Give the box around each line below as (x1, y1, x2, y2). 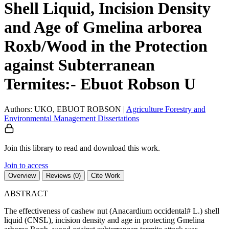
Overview (8, 171, 36, 179)
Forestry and (165, 104, 205, 113)
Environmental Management (4, 113, 98, 123)
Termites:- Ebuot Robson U (4, 75, 196, 94)
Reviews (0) (46, 171, 81, 179)
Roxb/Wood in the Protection (4, 37, 208, 56)
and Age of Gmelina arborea (4, 18, 202, 37)
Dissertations (98, 113, 139, 123)
